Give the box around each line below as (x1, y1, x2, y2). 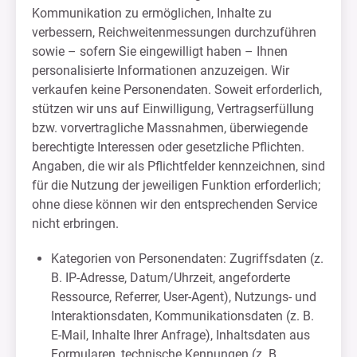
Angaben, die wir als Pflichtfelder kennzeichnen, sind (32, 159, 325, 174)
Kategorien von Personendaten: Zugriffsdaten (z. (51, 251, 324, 266)
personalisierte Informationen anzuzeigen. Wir (32, 63, 289, 78)
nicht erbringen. (32, 216, 119, 231)
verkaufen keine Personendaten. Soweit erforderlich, (32, 82, 322, 97)
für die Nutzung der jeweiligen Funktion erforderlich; (32, 178, 320, 193)
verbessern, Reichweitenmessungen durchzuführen (32, 25, 316, 40)
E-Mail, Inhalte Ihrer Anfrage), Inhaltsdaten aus (51, 328, 310, 343)
